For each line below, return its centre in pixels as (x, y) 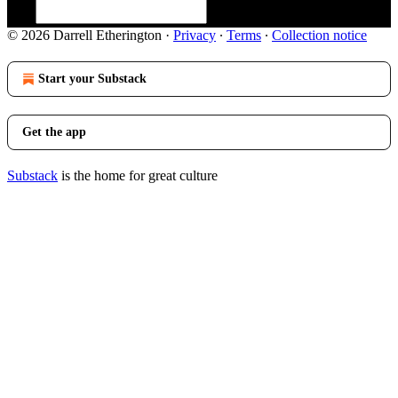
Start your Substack (92, 79)
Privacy (195, 35)
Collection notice (319, 35)
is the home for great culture (138, 175)
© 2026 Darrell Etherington (84, 35)
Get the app (54, 132)
